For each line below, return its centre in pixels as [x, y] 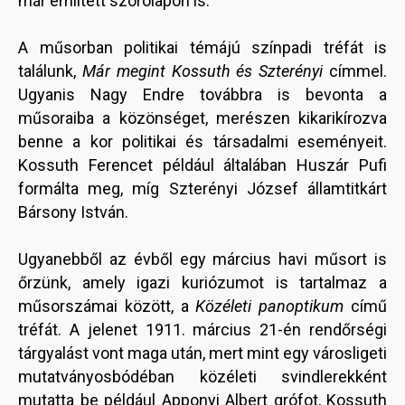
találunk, [50, 71]
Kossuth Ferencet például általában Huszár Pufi [202, 165]
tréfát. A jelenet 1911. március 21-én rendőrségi [202, 330]
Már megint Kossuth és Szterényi [206, 71]
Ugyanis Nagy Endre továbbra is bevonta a [202, 95]
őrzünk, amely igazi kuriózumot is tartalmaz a [202, 283]
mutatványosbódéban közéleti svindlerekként [202, 377]
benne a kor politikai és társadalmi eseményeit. [202, 142]
